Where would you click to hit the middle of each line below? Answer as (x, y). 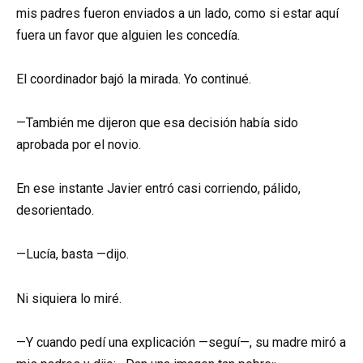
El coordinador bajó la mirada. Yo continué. (134, 79)
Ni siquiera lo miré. (69, 298)
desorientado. (55, 211)
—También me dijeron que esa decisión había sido (157, 123)
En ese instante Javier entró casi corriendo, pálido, (158, 189)
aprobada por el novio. (79, 145)
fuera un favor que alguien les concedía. (128, 35)
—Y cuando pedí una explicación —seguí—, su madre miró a (181, 342)
